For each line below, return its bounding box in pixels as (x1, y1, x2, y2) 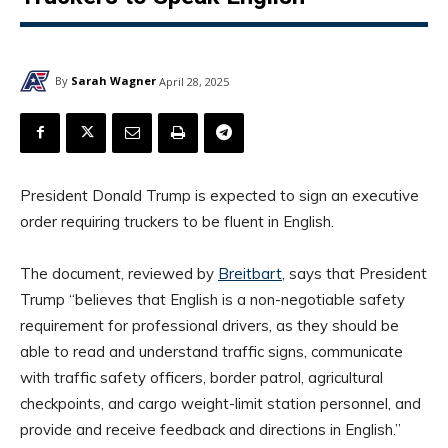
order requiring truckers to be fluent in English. (20, 211, 334, 231)
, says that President (282, 263, 427, 283)
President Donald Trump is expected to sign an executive (20, 185, 419, 205)
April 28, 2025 (159, 73, 229, 89)
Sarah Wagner (71, 73, 156, 89)
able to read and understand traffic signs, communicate (20, 341, 403, 361)
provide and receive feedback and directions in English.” (20, 419, 401, 439)
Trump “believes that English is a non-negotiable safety (20, 289, 405, 309)
